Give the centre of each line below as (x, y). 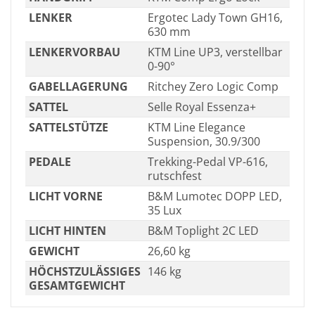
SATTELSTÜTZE (68, 127)
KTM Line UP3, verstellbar (215, 52)
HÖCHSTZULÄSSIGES (84, 271)
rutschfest (174, 175)
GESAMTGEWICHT (77, 285)
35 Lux (164, 210)
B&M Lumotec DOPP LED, (214, 196)
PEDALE (50, 161)
